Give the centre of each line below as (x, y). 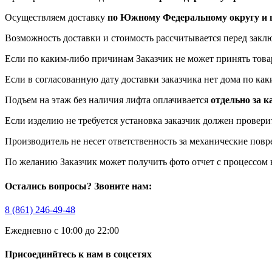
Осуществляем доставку (56, 18)
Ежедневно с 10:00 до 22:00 (62, 230)
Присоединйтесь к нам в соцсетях (78, 254)
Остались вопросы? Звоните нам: (78, 186)
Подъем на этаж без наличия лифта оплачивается (108, 100)
